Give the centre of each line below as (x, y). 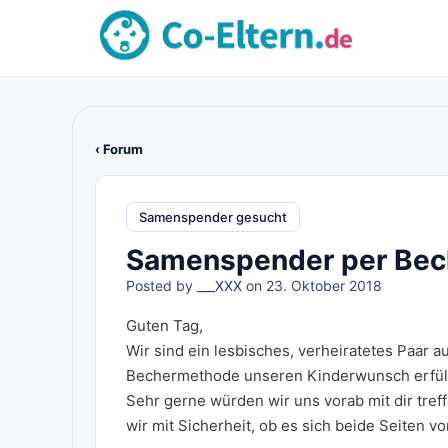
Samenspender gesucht (213, 216)
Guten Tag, (164, 325)
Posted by (161, 285)
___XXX (219, 285)
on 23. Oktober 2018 (312, 285)
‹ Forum (119, 149)
